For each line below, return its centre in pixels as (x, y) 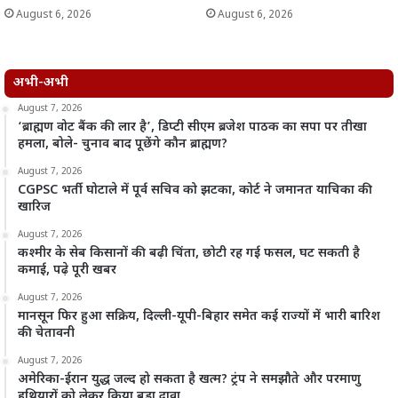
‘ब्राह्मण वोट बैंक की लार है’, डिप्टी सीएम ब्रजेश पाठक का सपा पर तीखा (192, 127)
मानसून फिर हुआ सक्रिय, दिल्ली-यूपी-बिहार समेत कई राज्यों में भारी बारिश (199, 316)
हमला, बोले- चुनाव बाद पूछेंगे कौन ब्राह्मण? (123, 144)
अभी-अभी (41, 83)
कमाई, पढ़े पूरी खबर (67, 270)
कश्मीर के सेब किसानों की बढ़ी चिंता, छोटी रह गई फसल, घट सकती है (189, 253)
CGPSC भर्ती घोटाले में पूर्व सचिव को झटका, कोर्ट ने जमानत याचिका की (195, 190)
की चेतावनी (46, 333)
